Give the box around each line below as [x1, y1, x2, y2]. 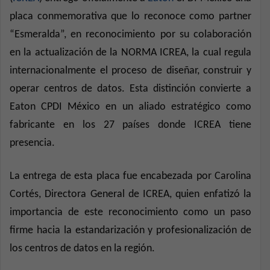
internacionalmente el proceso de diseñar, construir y [10, 64, 251, 77]
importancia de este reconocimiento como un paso [10, 206, 251, 218]
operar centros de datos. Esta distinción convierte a [10, 83, 251, 95]
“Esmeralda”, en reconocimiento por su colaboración [10, 28, 251, 40]
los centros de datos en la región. [10, 242, 155, 254]
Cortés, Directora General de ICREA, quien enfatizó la [10, 188, 251, 200]
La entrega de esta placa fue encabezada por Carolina [10, 170, 251, 182]
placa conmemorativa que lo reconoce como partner [10, 10, 251, 22]
